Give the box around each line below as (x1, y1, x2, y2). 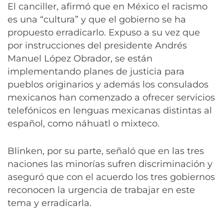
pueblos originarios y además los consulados (7, 78, 208, 90)
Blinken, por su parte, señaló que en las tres (7, 145, 204, 157)
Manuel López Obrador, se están (7, 52, 152, 64)
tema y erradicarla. (7, 197, 91, 209)
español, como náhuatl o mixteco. (7, 117, 159, 129)
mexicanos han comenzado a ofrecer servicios (7, 91, 215, 103)
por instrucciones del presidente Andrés (7, 39, 187, 51)
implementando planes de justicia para (7, 65, 184, 77)
